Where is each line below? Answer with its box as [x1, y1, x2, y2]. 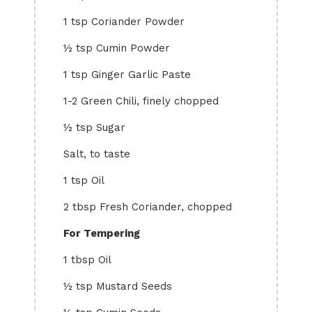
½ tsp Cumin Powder [63, 42, 170, 54]
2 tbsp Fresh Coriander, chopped [63, 201, 232, 213]
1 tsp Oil [63, 174, 104, 187]
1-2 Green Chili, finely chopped [63, 95, 219, 107]
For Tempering [63, 227, 140, 240]
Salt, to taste [63, 148, 130, 160]
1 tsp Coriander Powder [63, 15, 185, 28]
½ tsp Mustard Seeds [63, 280, 172, 292]
